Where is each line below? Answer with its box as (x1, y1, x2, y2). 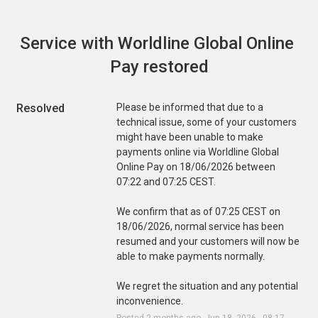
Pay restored (109, 56, 209, 77)
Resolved (16, 101, 65, 115)
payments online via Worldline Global (116, 146, 279, 158)
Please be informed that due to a (116, 101, 263, 113)
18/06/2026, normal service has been (116, 220, 284, 232)
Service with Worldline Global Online (20, 33, 294, 53)
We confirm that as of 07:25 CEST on (116, 205, 280, 217)
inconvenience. (116, 295, 183, 307)
